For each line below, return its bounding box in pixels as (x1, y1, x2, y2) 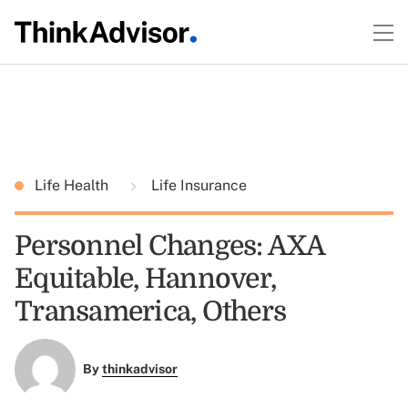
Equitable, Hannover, (15, 263, 276, 294)
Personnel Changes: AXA (15, 230, 325, 261)
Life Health (35, 177, 112, 194)
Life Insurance (148, 177, 247, 194)
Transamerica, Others (15, 296, 286, 327)
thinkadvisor (101, 362, 178, 377)
